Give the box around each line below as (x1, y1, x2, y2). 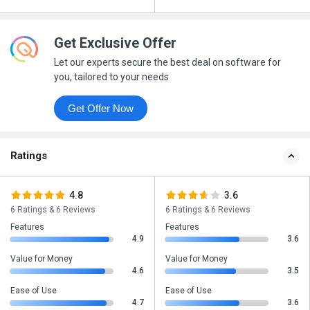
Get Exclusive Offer (53, 35, 176, 52)
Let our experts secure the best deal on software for (53, 57, 281, 69)
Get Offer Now (112, 102, 134, 115)
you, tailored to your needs (53, 71, 169, 83)
